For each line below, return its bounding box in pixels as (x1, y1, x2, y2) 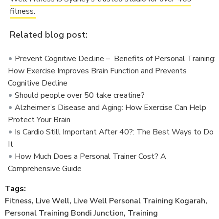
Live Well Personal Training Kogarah (73, 196, 205, 207)
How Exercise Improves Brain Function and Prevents (8, 66, 187, 77)
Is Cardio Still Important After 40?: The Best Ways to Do (15, 127, 214, 138)
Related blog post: (10, 29, 88, 41)
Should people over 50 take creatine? (15, 90, 145, 101)
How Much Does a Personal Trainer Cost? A (15, 151, 166, 162)
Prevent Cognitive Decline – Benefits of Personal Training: (15, 53, 216, 65)
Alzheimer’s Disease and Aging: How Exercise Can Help (15, 102, 206, 113)
